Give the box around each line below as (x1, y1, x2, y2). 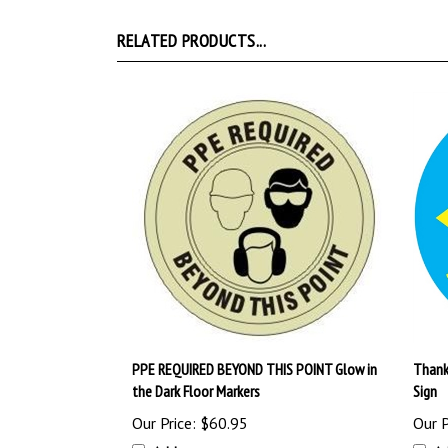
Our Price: (132, 413, 196, 434)
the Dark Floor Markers (132, 381, 260, 402)
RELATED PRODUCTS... (117, 29, 267, 52)
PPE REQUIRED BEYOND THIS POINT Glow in (132, 359, 377, 380)
